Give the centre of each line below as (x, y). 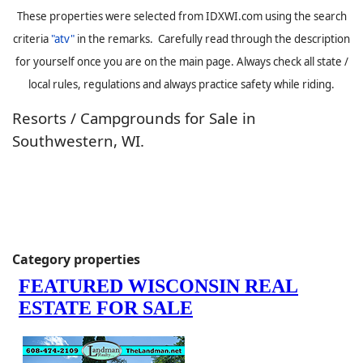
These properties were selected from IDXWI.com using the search (181, 16)
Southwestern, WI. (78, 141)
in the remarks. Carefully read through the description (212, 39)
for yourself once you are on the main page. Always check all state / (181, 62)
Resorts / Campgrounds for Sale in (134, 118)
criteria (32, 39)
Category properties (76, 259)
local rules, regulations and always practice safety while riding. (181, 84)
